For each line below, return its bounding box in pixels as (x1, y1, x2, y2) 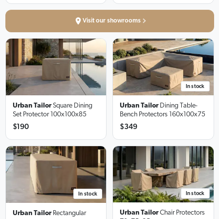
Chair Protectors (160, 209, 205, 217)
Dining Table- (160, 102, 197, 109)
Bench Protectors (120, 110, 168, 118)
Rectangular (52, 210, 86, 217)
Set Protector (12, 110, 49, 118)
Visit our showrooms (83, 18, 141, 24)
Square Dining (52, 102, 92, 109)
